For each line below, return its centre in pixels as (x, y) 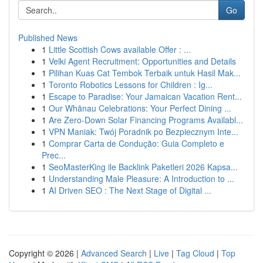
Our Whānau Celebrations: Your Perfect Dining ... (140, 108)
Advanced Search (114, 253)
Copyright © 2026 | (45, 253)
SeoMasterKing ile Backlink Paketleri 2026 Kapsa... (143, 167)
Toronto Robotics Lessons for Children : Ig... (131, 85)
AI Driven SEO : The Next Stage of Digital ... (130, 190)
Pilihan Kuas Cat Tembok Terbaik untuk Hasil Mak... (145, 73)
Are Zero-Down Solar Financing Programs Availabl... (146, 120)
